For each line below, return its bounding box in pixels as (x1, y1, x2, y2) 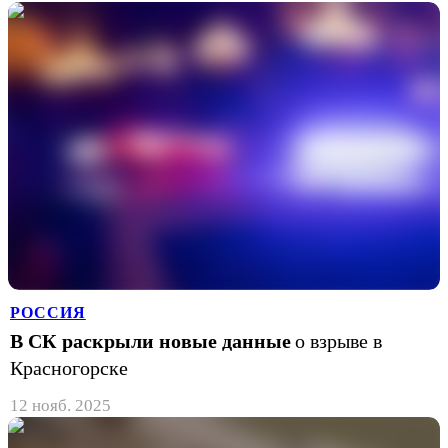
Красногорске (10, 356, 128, 379)
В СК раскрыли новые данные (10, 329, 291, 352)
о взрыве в (295, 329, 382, 352)
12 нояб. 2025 (10, 395, 111, 415)
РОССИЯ (10, 303, 86, 321)
